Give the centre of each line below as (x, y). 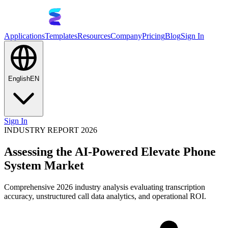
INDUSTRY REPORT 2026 (51, 130)
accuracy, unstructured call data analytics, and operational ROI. (105, 196)
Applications (24, 36)
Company (126, 36)
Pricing (153, 36)
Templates (61, 36)
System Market (44, 165)
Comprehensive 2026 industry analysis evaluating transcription (105, 187)
